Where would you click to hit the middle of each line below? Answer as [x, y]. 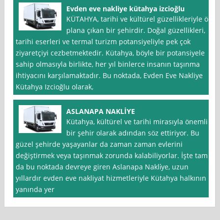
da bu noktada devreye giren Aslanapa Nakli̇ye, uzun [102, 167]
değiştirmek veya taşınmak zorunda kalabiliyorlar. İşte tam [112, 156]
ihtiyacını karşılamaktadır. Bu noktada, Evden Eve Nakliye [110, 76]
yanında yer [35, 190]
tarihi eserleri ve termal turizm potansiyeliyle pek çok [103, 42]
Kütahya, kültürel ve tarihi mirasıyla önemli [137, 122]
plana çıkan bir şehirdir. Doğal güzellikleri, [136, 30]
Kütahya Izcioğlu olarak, [55, 87]
